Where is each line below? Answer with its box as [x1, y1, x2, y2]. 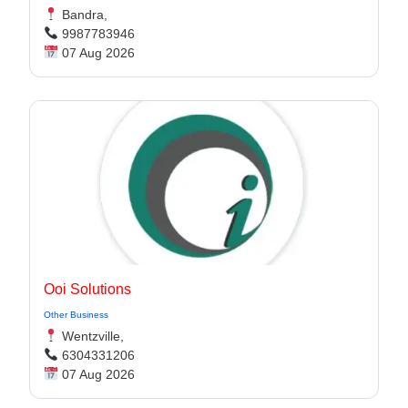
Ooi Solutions [44, 281, 131, 297]
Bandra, [57, 7, 107, 22]
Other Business [44, 310, 108, 320]
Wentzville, [57, 329, 124, 343]
